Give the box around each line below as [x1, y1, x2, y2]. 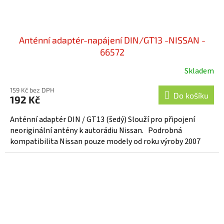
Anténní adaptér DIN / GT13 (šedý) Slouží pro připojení [10, 113, 195, 125]
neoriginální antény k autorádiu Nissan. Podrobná [10, 124, 182, 136]
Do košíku [173, 90, 208, 100]
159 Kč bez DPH [10, 85, 54, 94]
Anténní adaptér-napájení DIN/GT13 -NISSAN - [18, 34, 205, 45]
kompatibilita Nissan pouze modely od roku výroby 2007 [10, 135, 200, 147]
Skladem [184, 65, 214, 76]
